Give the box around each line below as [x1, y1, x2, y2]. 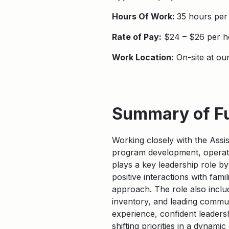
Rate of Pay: [112, 32, 162, 42]
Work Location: [112, 52, 174, 62]
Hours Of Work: [112, 11, 177, 21]
